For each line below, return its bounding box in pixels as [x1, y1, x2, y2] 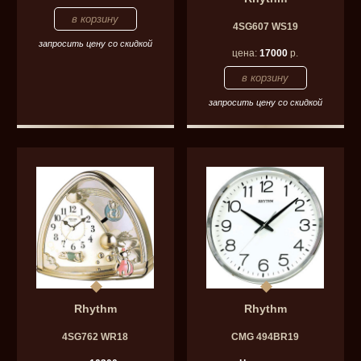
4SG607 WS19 [232, 21, 298, 33]
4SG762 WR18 [62, 331, 129, 343]
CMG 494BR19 [231, 331, 300, 343]
